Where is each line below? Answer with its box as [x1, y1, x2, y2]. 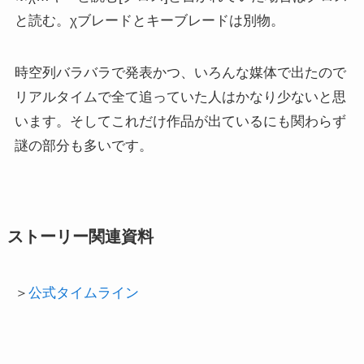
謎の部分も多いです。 [14, 137, 153, 154]
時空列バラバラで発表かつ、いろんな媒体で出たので [14, 64, 346, 80]
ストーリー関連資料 [6, 227, 154, 245]
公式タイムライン [28, 284, 139, 301]
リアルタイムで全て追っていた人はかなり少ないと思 [14, 89, 346, 105]
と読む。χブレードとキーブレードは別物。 [14, 12, 284, 28]
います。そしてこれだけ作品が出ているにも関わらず [14, 113, 346, 129]
